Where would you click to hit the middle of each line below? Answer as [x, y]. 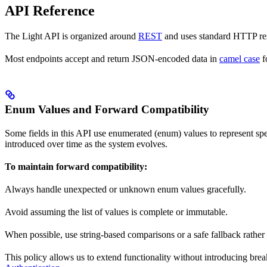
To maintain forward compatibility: [76, 167]
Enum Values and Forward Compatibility [107, 110]
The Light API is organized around [72, 36]
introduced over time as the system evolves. [86, 144]
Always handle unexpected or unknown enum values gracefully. [125, 190]
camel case [240, 59]
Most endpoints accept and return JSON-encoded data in [112, 59]
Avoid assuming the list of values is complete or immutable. [116, 212]
